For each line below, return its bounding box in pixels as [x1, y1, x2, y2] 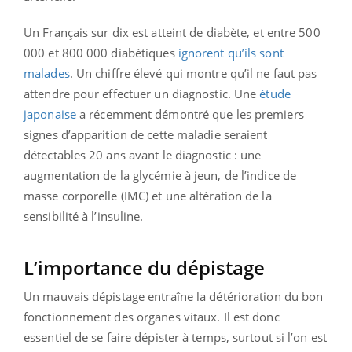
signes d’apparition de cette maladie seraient [24, 126, 268, 142]
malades [24, 64, 70, 81]
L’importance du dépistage [24, 254, 265, 280]
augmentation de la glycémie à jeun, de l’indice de [24, 167, 297, 183]
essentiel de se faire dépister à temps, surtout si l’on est [24, 328, 327, 345]
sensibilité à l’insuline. [24, 207, 144, 224]
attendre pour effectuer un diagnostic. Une [24, 85, 260, 101]
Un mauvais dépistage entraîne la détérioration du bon [24, 288, 324, 304]
